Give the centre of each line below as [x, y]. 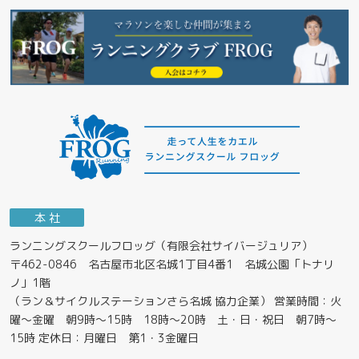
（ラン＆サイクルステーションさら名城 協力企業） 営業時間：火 [175, 301]
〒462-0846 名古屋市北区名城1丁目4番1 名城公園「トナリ [171, 264]
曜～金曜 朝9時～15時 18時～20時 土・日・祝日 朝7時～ [173, 319]
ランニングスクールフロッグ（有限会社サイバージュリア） [161, 245]
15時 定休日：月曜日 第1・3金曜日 [104, 337]
